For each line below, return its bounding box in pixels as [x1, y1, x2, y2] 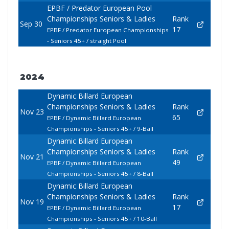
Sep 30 [19, 19, 42, 29]
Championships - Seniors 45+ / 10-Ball [47, 215, 157, 223]
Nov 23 [19, 107, 44, 117]
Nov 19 [19, 197, 44, 207]
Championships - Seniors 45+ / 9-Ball [47, 125, 153, 133]
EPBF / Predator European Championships [47, 26, 169, 34]
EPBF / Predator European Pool [47, 3, 152, 13]
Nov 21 [19, 152, 44, 162]
